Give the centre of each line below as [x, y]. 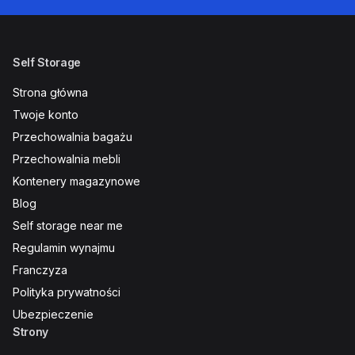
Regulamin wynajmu [64, 248]
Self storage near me [68, 225]
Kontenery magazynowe [76, 181]
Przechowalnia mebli [67, 159]
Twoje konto [46, 115]
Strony [31, 332]
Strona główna [50, 92]
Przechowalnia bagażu [73, 137]
